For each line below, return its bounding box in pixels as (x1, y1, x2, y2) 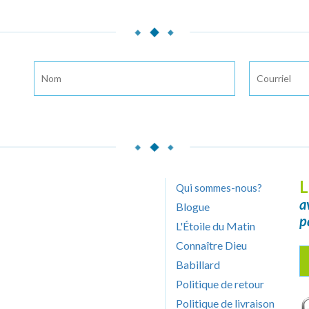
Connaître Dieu (176, 238, 247, 252)
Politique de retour (176, 277, 264, 290)
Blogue (176, 199, 210, 213)
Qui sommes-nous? (176, 181, 262, 194)
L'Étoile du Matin (176, 219, 255, 232)
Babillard (176, 257, 220, 271)
